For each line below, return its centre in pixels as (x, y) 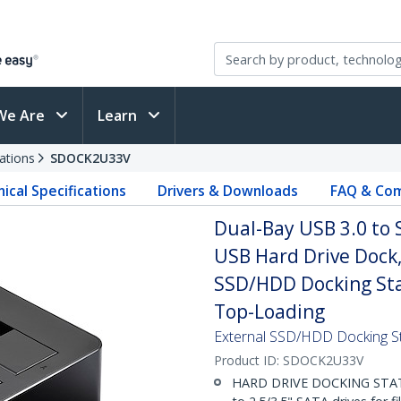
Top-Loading (269, 311)
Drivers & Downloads (228, 191)
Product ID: (248, 360)
